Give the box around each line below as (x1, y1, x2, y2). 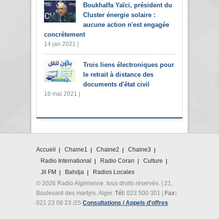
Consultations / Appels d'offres (83, 199, 168, 206)
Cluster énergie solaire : (83, 11, 155, 19)
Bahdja (65, 168, 84, 175)
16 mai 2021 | (44, 90, 80, 97)
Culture (143, 157, 163, 164)
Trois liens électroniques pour (83, 61, 174, 68)
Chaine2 (96, 146, 119, 153)
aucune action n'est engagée (83, 21, 169, 28)
